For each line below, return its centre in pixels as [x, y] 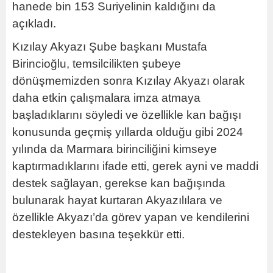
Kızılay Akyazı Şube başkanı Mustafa [110, 47]
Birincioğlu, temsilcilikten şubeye [97, 64]
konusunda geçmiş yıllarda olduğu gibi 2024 [128, 132]
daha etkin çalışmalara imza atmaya [106, 98]
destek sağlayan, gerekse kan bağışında [119, 183]
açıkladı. [36, 24]
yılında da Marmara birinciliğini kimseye [115, 149]
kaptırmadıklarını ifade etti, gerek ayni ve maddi [135, 166]
